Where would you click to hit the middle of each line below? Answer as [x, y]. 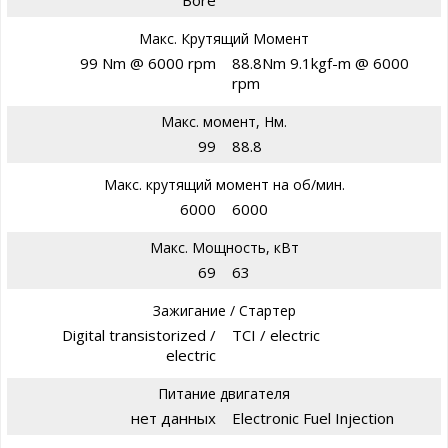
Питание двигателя [224, 393]
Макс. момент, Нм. [224, 121]
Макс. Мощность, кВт [224, 247]
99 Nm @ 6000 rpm [148, 62]
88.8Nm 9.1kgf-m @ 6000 [320, 62]
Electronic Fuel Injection [313, 417]
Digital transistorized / [139, 334]
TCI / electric [276, 334]
